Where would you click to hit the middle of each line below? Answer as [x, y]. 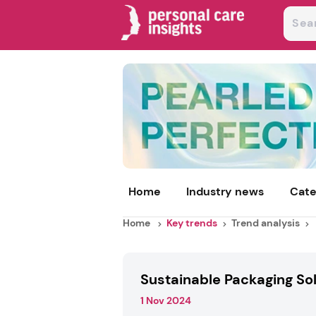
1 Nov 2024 [165, 301]
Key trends [192, 223]
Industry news [225, 192]
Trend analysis [265, 223]
